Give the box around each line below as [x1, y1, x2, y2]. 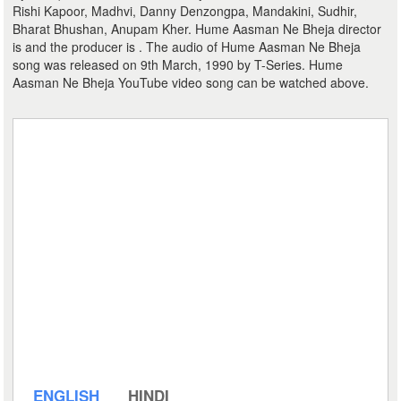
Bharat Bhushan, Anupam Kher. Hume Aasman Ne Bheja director [13, 20, 382, 38]
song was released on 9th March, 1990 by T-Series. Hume [13, 55, 344, 73]
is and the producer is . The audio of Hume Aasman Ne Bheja [13, 38, 362, 55]
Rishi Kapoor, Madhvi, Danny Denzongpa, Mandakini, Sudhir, [13, 2, 358, 20]
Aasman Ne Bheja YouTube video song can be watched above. [13, 73, 370, 91]
